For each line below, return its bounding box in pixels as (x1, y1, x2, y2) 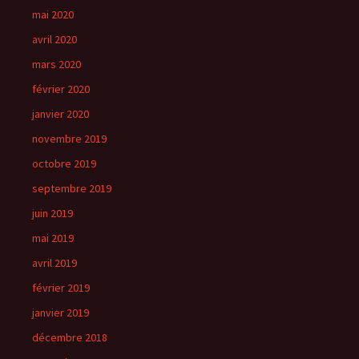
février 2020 (32, 81, 90, 96)
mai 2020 (32, 6, 74, 22)
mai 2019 (32, 230, 74, 245)
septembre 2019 (32, 180, 111, 196)
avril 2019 (32, 255, 77, 270)
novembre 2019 (32, 131, 107, 146)
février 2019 (32, 280, 90, 295)
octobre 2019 (32, 155, 96, 171)
